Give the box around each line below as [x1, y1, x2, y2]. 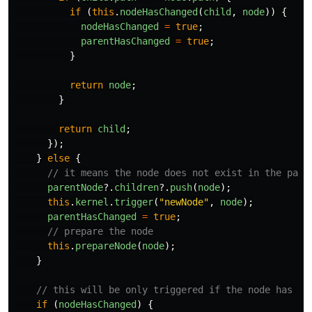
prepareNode [75, 240, 136, 252]
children [114, 182, 159, 194]
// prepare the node [47, 226, 153, 237]
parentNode [47, 182, 103, 194]
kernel [75, 196, 109, 208]
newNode [164, 196, 203, 208]
